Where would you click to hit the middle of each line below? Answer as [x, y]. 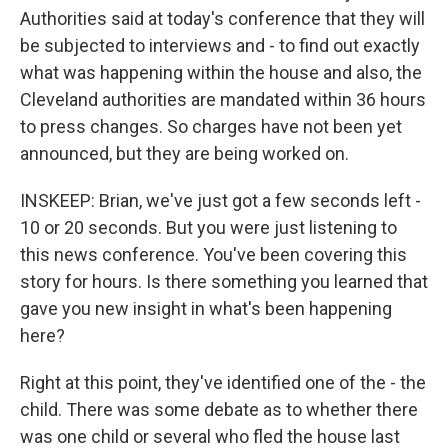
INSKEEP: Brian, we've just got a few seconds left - [220, 200]
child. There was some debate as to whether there [219, 409]
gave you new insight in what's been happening [206, 308]
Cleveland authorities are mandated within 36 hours [223, 99]
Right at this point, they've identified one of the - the [223, 382]
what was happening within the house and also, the [221, 72]
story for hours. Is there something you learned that [224, 281]
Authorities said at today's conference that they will [222, 18]
